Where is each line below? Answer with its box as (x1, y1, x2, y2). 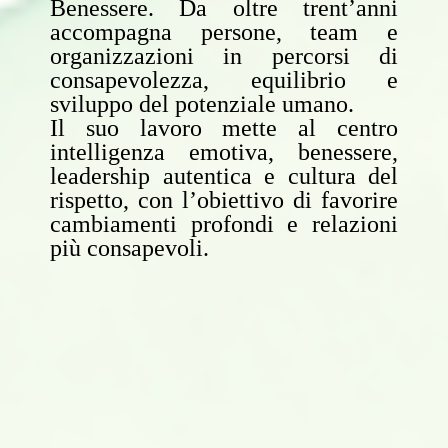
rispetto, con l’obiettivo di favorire (50, 187, 398, 213)
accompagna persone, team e (50, 19, 398, 45)
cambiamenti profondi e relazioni (50, 211, 398, 237)
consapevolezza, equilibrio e (50, 67, 398, 93)
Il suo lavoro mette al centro (50, 115, 398, 141)
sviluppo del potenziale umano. (50, 91, 354, 117)
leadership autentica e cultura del (50, 163, 398, 189)
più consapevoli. (50, 235, 209, 261)
